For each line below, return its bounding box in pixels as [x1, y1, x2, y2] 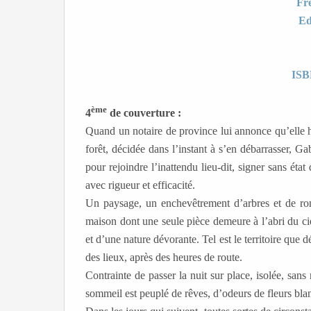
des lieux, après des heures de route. [85, 251, 242, 264]
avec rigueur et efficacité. [85, 179, 195, 192]
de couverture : [107, 107, 181, 119]
